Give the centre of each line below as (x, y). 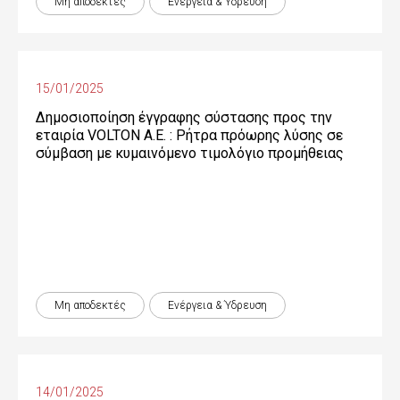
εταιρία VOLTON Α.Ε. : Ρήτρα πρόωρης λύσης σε (189, 135)
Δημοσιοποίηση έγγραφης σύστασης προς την (184, 117)
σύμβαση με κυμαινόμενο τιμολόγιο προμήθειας (190, 153)
